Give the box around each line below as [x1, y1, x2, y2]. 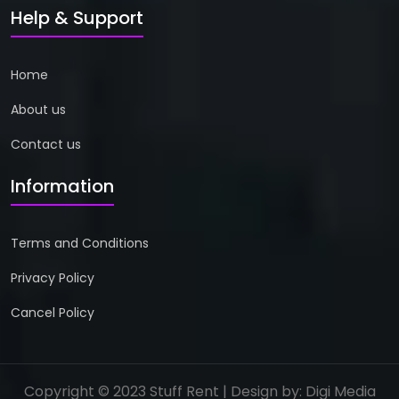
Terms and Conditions [11, 234, 149, 253]
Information [11, 174, 114, 199]
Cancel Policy [11, 304, 94, 322]
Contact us [11, 135, 81, 154]
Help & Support [11, 5, 143, 31]
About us [11, 101, 66, 119]
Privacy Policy [11, 269, 94, 288]
